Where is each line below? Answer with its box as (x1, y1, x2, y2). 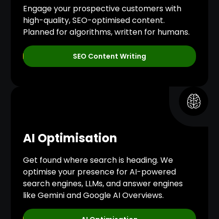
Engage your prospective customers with (23, 3, 182, 15)
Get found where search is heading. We (23, 154, 174, 166)
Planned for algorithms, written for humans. (23, 26, 190, 38)
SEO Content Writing (73, 51, 146, 62)
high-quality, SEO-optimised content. (23, 15, 165, 26)
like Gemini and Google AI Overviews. (23, 190, 164, 201)
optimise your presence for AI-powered (23, 166, 176, 178)
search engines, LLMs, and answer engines (23, 178, 183, 190)
